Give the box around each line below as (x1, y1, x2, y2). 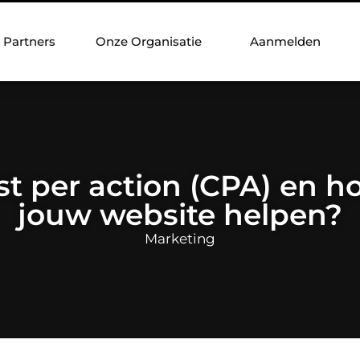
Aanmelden (250, 34, 321, 49)
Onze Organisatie (96, 34, 202, 49)
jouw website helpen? (18, 196, 342, 232)
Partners (3, 34, 55, 49)
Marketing (145, 230, 215, 247)
